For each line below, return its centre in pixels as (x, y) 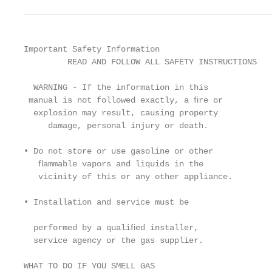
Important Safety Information (92, 49)
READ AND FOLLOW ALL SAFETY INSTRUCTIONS (140, 62)
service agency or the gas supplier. (114, 240)
